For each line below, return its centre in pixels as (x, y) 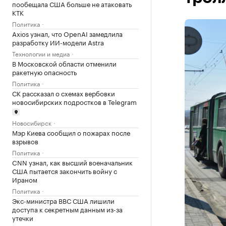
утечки (23, 217)
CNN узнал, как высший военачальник (72, 162)
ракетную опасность (44, 72)
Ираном (25, 179)
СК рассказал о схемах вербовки (64, 93)
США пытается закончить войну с (65, 170)
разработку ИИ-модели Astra (58, 42)
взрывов (25, 140)
